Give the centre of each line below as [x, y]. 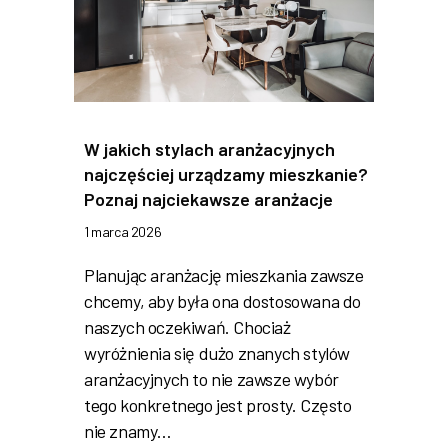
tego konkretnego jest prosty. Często [218, 404]
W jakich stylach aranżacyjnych [209, 148]
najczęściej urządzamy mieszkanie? [226, 173]
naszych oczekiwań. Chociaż [187, 326]
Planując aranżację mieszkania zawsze [224, 274]
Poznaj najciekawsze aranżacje [208, 198]
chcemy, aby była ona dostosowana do [222, 300]
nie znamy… [128, 430]
